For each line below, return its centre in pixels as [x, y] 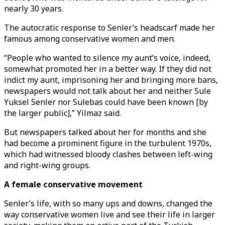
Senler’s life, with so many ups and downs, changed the [108, 203]
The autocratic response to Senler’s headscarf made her [109, 28]
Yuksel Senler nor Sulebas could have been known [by [106, 102]
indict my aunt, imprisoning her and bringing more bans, [111, 80]
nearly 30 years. [34, 9]
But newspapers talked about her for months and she [105, 132]
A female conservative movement [73, 184]
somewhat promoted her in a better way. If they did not [108, 69]
